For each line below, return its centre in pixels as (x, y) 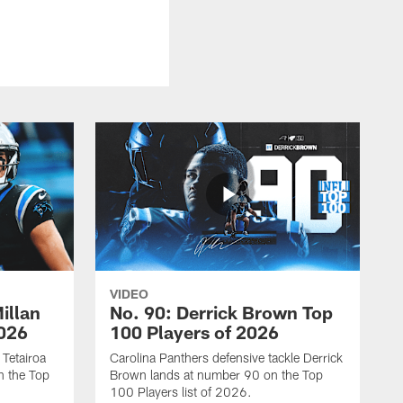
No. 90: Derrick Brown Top (221, 312)
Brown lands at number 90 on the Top (216, 374)
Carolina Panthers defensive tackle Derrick (226, 357)
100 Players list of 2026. (181, 391)
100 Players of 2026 (194, 331)
